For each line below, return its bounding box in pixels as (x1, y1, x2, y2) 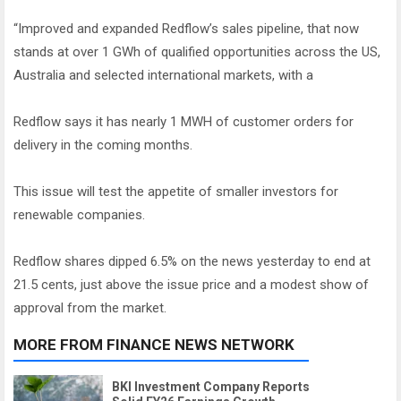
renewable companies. (13, 207, 145, 224)
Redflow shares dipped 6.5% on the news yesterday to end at (13, 253, 371, 270)
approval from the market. (13, 300, 166, 317)
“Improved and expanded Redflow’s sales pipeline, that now (13, 21, 359, 38)
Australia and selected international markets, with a (13, 67, 313, 84)
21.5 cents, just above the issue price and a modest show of (13, 277, 369, 294)
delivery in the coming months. (13, 137, 192, 154)
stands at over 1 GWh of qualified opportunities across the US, (13, 44, 380, 61)
